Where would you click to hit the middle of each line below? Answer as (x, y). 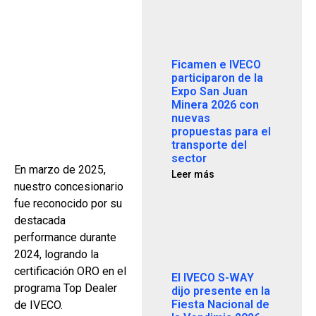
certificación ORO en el (70, 271)
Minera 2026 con (215, 104)
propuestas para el (221, 131)
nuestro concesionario (69, 187)
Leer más (193, 174)
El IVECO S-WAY (213, 277)
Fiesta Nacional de (221, 304)
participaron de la (218, 78)
